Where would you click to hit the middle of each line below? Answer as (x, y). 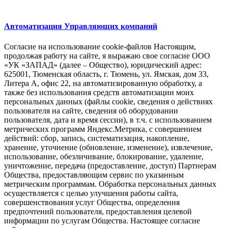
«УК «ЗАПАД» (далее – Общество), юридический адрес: (103, 65)
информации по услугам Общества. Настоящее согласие (102, 220)
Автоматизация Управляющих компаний (81, 26)
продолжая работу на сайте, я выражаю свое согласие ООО (107, 55)
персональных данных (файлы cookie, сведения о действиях (108, 101)
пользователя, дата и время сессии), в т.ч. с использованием (108, 120)
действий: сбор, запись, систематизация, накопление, (97, 138)
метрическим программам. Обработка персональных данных (110, 184)
